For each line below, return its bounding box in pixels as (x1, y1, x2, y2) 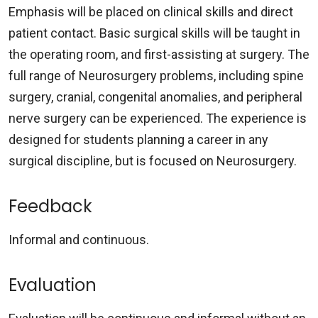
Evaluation (9, 273, 97, 297)
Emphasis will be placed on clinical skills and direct (9, 4, 293, 19)
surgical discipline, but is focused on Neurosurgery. (9, 153, 297, 168)
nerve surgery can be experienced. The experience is (9, 110, 307, 126)
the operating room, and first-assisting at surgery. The (9, 46, 309, 62)
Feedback (9, 194, 92, 218)
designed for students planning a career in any (9, 131, 268, 147)
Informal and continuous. (9, 231, 149, 247)
